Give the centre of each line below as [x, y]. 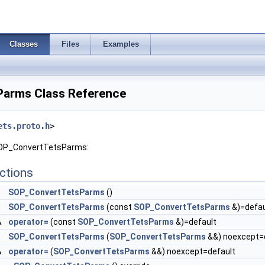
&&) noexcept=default [193, 251]
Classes [24, 44]
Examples [121, 44]
